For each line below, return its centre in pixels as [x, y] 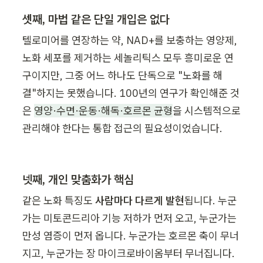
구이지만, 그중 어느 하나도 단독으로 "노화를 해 [122, 75]
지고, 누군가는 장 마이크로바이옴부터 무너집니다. [129, 253]
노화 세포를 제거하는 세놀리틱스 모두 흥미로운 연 [128, 58]
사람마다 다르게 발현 [140, 200]
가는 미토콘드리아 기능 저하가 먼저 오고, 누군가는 [129, 218]
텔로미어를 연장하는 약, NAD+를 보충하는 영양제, [130, 40]
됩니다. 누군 [210, 200]
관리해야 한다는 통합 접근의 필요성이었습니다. [122, 128]
